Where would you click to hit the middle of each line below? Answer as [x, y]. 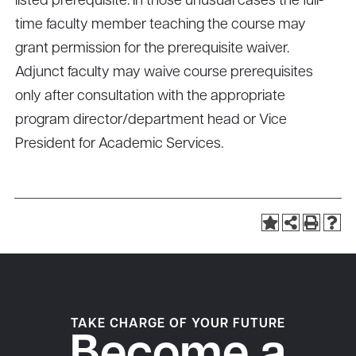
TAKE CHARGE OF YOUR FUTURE [178, 324]
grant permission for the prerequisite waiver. [152, 49]
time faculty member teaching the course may [161, 25]
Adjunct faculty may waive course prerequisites [164, 73]
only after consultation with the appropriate [150, 97]
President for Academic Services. [119, 144]
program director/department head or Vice [151, 120]
